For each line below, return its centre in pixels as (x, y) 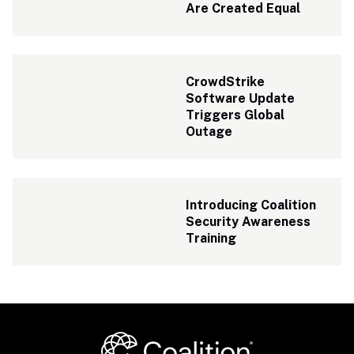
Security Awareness (249, 222)
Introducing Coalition (251, 205)
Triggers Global (235, 115)
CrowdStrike (226, 82)
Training (211, 238)
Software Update (241, 98)
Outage (209, 132)
